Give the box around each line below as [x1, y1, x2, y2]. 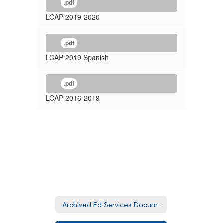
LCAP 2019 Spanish [46, 52, 109, 62]
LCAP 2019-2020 [46, 12, 100, 22]
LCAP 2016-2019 [46, 93, 100, 103]
